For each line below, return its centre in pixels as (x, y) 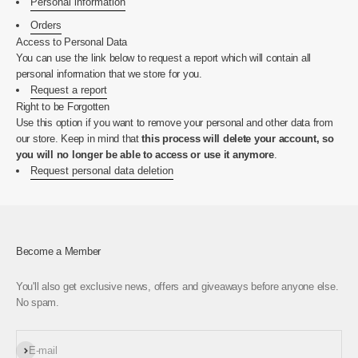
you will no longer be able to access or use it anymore (145, 154)
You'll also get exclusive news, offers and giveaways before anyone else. (177, 286)
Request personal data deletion (102, 170)
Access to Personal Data (72, 42)
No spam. (38, 302)
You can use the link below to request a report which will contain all (164, 58)
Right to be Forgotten (63, 106)
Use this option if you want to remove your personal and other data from (175, 122)
